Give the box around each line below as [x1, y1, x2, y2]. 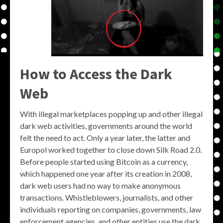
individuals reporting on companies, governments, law [20, 205, 201, 215]
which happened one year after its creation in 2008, [20, 169, 192, 179]
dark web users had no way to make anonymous [20, 181, 181, 191]
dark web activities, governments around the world [20, 121, 192, 131]
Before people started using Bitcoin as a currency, [20, 157, 188, 167]
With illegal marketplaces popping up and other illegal [20, 109, 203, 119]
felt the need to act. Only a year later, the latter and [20, 133, 190, 143]
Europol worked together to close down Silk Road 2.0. [20, 145, 202, 155]
